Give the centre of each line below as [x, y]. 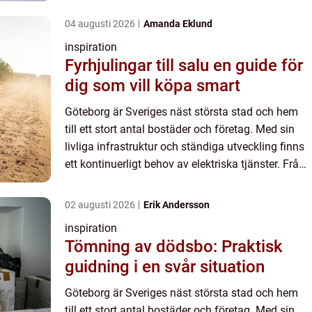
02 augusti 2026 [101, 205]
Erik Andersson [177, 205]
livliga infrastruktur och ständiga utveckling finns [185, 147]
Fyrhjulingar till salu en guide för [139, 66]
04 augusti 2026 [101, 24]
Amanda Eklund [178, 24]
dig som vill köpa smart [153, 86]
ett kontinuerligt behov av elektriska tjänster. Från [185, 164]
